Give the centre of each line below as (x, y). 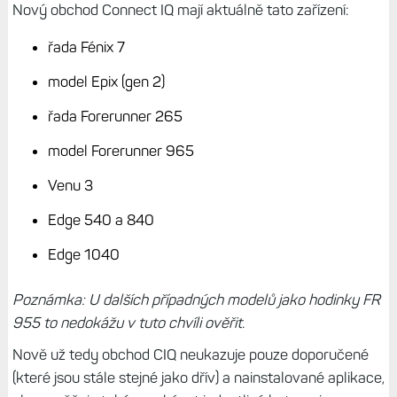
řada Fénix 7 (86, 47)
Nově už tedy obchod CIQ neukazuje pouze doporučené (190, 354)
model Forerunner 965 (121, 151)
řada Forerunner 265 (115, 117)
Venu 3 (70, 186)
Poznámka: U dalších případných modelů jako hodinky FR (196, 299)
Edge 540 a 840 (101, 220)
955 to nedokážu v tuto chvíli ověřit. (130, 322)
